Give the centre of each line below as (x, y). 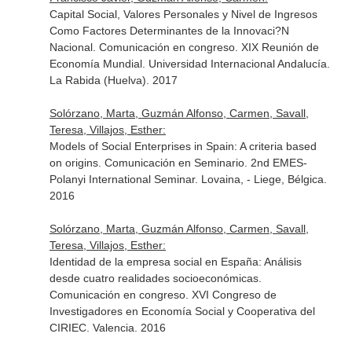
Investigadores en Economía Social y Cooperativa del (182, 311)
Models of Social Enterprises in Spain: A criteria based (183, 146)
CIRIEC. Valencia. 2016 (107, 328)
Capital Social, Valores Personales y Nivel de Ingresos (183, 14)
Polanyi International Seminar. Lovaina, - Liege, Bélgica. (188, 179)
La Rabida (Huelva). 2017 (113, 80)
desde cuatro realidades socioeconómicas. (155, 278)
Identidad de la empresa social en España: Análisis (175, 262)
